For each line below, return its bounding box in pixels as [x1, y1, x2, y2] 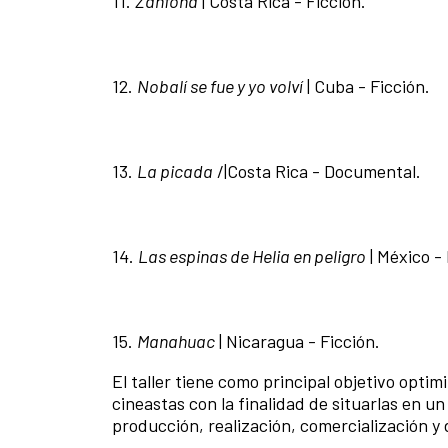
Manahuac [137, 330, 215, 353]
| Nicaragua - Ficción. [219, 330, 380, 353]
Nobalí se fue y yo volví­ [137, 75, 303, 98]
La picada [137, 160, 213, 183]
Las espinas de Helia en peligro [138, 245, 366, 268]
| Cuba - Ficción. [303, 75, 430, 98]
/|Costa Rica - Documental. [213, 160, 421, 183]
